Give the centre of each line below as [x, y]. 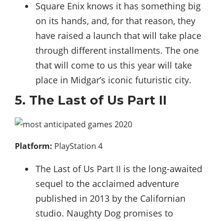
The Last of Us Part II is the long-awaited [119, 168]
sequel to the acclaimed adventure [107, 183]
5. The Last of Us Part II [91, 100]
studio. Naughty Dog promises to [104, 213]
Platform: [34, 146]
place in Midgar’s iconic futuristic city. [113, 80]
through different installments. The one [117, 50]
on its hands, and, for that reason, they [115, 20]
